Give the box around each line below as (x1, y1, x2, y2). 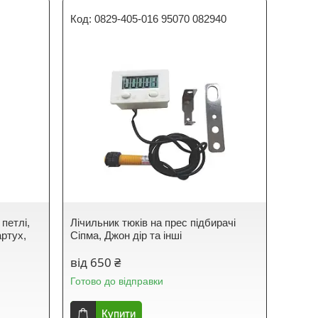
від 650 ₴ (70, 254, 121, 270)
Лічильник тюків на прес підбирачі (70, 216, 236, 229)
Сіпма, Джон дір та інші (70, 229, 182, 241)
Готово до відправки (70, 275, 164, 287)
